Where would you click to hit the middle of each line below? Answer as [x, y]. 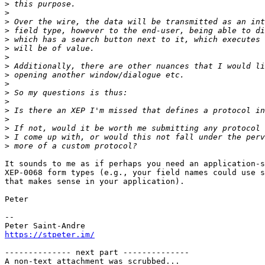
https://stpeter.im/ [50, 235]
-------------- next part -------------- [97, 253]
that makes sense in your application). [95, 182]
